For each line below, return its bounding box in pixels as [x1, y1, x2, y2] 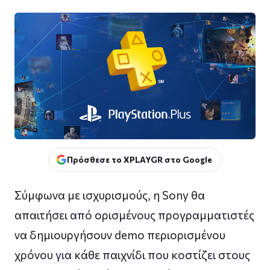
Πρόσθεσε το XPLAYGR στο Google [67, 154, 212, 165]
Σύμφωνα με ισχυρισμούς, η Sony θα [14, 187, 205, 202]
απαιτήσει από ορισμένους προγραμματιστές [14, 207, 254, 222]
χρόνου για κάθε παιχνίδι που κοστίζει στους [14, 247, 250, 262]
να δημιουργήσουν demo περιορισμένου [14, 227, 225, 242]
